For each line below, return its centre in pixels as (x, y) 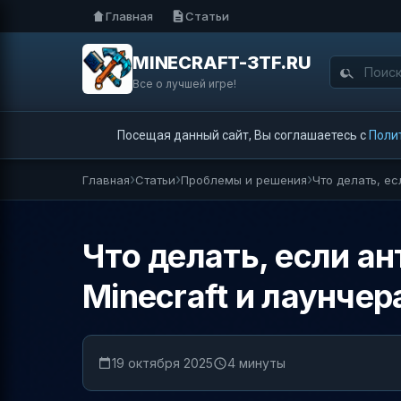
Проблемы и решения (244, 179)
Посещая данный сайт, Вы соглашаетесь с (243, 135)
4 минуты (256, 363)
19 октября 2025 (162, 363)
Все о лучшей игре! (184, 84)
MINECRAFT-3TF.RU (222, 63)
